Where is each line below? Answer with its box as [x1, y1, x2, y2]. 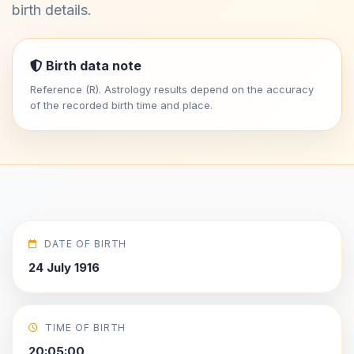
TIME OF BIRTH [44, 322, 126, 333]
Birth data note [43, 58, 141, 73]
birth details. [12, 2, 92, 18]
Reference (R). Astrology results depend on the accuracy [30, 83, 314, 96]
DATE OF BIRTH [43, 238, 127, 250]
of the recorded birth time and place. [30, 99, 213, 111]
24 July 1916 [28, 260, 100, 275]
